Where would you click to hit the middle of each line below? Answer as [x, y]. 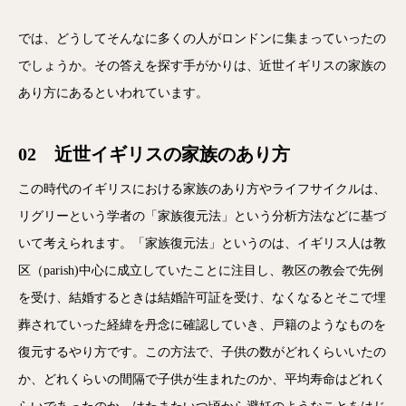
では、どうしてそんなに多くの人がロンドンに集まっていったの [202, 39]
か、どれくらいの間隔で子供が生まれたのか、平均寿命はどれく [202, 379]
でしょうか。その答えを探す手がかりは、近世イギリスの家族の [202, 66]
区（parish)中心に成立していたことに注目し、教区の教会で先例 [201, 271]
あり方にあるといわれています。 [113, 93]
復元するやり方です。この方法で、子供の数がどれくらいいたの [202, 352]
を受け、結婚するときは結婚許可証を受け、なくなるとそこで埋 [202, 298]
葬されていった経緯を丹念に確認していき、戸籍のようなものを [202, 325]
